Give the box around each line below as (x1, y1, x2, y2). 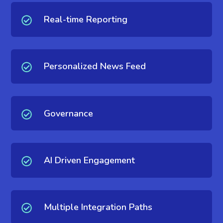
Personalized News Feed (43, 60, 146, 73)
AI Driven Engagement (43, 154, 135, 167)
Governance (43, 107, 93, 119)
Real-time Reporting (43, 13, 127, 26)
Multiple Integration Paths (43, 201, 152, 214)
